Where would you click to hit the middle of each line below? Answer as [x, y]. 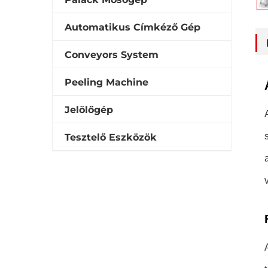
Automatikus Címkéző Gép [133, 27]
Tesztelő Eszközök [111, 137]
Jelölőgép [89, 110]
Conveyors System [112, 55]
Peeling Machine [106, 82]
